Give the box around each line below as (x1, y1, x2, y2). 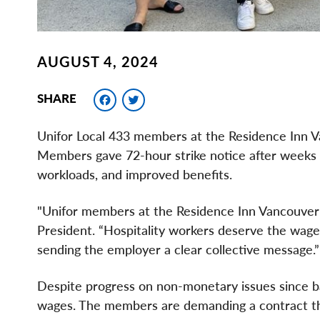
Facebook (116, 82, 213, 111)
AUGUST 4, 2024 (37, 53, 159, 71)
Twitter (145, 82, 216, 111)
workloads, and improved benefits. (37, 166, 232, 183)
